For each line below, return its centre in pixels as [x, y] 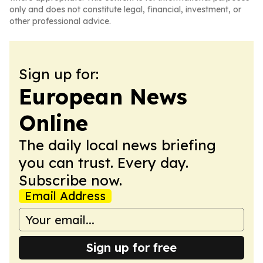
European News [103, 97]
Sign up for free [131, 247]
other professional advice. [60, 21]
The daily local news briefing [117, 145]
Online [53, 123]
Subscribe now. [70, 180]
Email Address [65, 196]
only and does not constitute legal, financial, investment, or [125, 9]
